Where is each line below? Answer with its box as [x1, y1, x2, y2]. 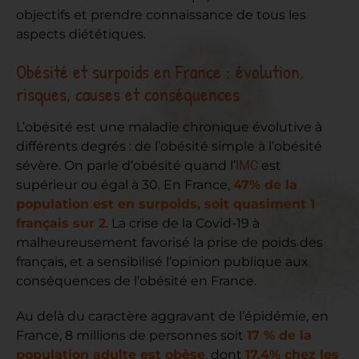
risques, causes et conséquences [16, 81, 240, 107]
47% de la [233, 177, 297, 193]
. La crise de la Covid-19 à [106, 216, 260, 232]
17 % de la [247, 328, 312, 344]
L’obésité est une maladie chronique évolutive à [16, 119, 322, 135]
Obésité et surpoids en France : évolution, [16, 58, 304, 85]
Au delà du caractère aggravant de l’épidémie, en [16, 309, 329, 325]
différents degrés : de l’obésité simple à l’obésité [16, 139, 322, 155]
